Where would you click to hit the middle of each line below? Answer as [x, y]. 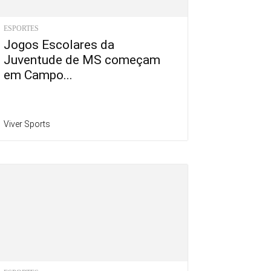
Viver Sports [27, 124]
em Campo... [38, 75]
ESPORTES [21, 29]
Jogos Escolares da [59, 45]
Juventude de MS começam [82, 60]
